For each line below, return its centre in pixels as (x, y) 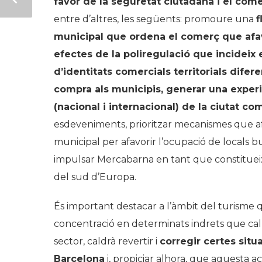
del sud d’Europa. (95, 177)
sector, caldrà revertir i (107, 242)
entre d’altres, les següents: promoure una (155, 19)
